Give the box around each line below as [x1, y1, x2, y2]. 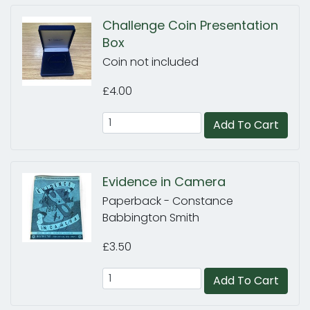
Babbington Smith [102, 210, 199, 226]
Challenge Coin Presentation [102, 17, 278, 34]
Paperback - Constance [102, 193, 233, 209]
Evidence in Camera [102, 173, 226, 190]
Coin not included [102, 54, 199, 70]
